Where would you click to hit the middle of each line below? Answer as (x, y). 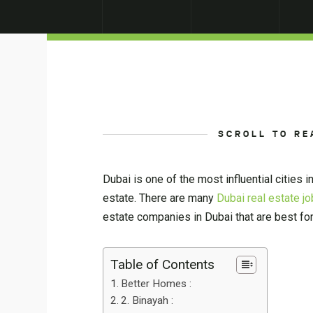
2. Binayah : (147, 300)
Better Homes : (156, 284)
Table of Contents (163, 264)
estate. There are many (160, 198)
